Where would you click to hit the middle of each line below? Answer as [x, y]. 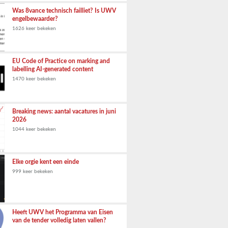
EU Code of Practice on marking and [61, 61]
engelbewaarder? [35, 19]
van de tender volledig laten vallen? [59, 220]
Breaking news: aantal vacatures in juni [64, 111]
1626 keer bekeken [34, 28]
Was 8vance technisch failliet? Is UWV [64, 11]
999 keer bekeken [32, 172]
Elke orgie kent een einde [45, 162]
